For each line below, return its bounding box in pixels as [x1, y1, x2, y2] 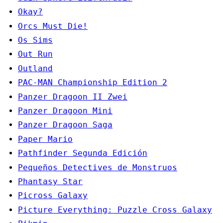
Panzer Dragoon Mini [18, 106, 112, 115]
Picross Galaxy [18, 191, 88, 201]
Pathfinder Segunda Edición [18, 148, 147, 158]
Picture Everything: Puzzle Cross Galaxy [18, 205, 212, 215]
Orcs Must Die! [18, 21, 88, 31]
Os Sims [18, 35, 53, 45]
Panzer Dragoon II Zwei [18, 92, 127, 102]
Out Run [18, 49, 53, 59]
